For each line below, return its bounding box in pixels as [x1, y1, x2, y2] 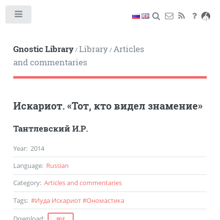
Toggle [38, 13, 55, 20]
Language [13, 161, 42, 170]
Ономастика [86, 195, 124, 205]
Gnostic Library [13, 43, 74, 55]
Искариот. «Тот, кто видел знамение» [13, 99, 203, 112]
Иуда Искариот [34, 195, 81, 205]
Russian [46, 161, 69, 170]
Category [13, 178, 40, 188]
